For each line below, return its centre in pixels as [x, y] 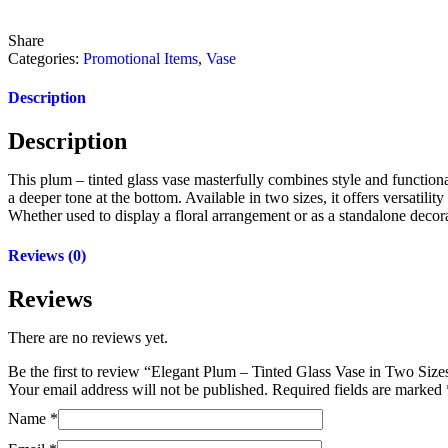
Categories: [45, 58]
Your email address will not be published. [138, 389]
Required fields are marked [359, 389]
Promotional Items [140, 58]
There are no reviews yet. [88, 337]
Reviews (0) [47, 255]
